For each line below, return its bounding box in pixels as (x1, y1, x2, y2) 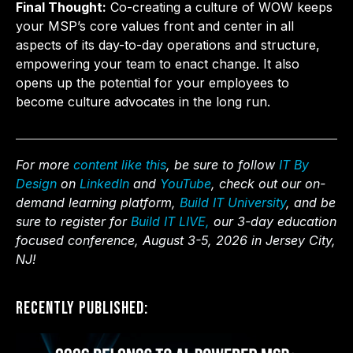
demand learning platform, (16, 194, 180, 210)
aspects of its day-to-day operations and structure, (16, 37, 320, 54)
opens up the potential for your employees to (16, 75, 289, 91)
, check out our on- (211, 175, 325, 191)
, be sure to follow (166, 156, 279, 173)
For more (16, 156, 73, 173)
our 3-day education (210, 213, 336, 229)
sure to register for (16, 213, 131, 229)
